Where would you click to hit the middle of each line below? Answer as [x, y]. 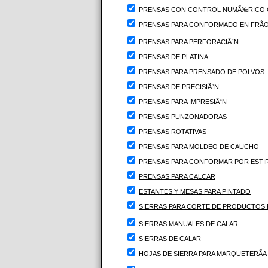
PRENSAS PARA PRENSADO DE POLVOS [202, 72]
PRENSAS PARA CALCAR [177, 176]
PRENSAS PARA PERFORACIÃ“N [189, 42]
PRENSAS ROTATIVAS [173, 132]
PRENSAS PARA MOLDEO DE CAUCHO [199, 147]
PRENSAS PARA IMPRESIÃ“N [183, 102]
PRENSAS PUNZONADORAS [183, 117]
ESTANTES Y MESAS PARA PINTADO [195, 191]
